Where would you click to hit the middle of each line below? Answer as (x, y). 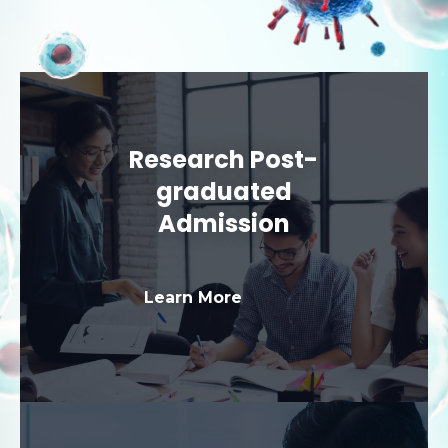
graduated (223, 192)
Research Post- (224, 160)
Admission (223, 224)
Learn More (193, 298)
